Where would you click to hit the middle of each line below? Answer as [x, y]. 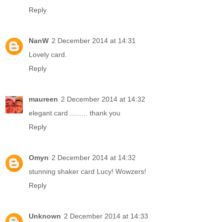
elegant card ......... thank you [75, 113]
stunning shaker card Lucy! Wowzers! [87, 171]
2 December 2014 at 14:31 [94, 40]
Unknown [45, 216]
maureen [43, 99]
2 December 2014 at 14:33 [106, 216]
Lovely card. [48, 54]
